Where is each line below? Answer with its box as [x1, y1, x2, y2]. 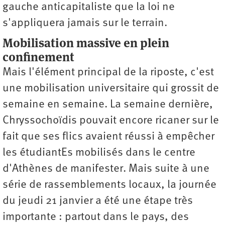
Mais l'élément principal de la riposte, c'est [3, 67, 214, 79]
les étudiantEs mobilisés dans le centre [3, 147, 195, 159]
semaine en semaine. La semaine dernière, [3, 99, 213, 111]
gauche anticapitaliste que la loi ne [3, 2, 175, 14]
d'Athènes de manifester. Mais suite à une [3, 163, 209, 175]
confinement [3, 49, 74, 65]
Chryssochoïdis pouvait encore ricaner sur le [3, 115, 219, 127]
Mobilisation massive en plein [3, 35, 169, 51]
